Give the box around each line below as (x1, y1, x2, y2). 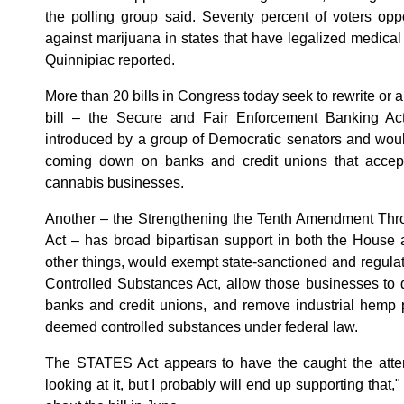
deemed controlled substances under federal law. (45, 318, 358, 335)
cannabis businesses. (45, 174, 184, 190)
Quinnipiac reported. (45, 51, 175, 68)
